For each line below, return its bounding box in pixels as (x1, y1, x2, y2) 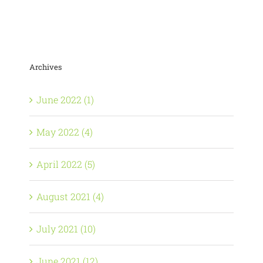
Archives (29, 62, 62, 72)
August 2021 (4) (36, 190, 104, 203)
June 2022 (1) (36, 93, 94, 106)
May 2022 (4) (36, 126, 93, 138)
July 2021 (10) (36, 222, 96, 235)
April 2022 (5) (36, 158, 95, 170)
